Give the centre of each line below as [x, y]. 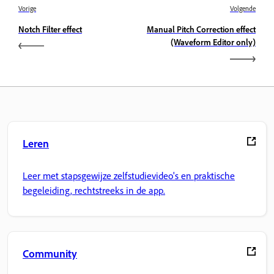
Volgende [243, 9]
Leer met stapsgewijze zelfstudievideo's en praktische [129, 175]
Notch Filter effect [50, 29]
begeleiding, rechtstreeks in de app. [94, 190]
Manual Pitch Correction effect [201, 29]
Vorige [27, 9]
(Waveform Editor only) [213, 42]
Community [50, 254]
